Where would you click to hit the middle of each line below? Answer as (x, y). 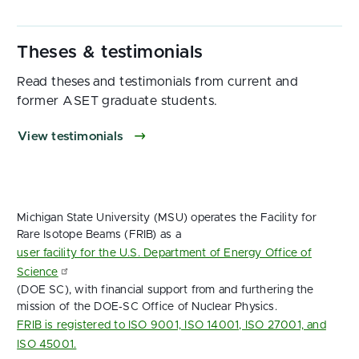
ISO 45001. (47, 345)
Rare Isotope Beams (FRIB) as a (99, 235)
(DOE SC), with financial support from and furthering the (165, 290)
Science (38, 272)
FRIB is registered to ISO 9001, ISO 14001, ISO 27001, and (171, 325)
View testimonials (72, 137)
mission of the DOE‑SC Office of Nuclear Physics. (147, 307)
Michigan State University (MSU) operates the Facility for (167, 218)
